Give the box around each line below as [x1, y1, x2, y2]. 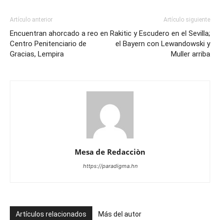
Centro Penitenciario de [10, 39, 86, 48]
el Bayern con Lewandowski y [115, 39, 210, 48]
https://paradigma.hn [82, 162, 137, 169]
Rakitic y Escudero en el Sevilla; [110, 28, 210, 38]
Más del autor [98, 210, 141, 218]
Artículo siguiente [164, 16, 210, 23]
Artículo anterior [10, 16, 53, 23]
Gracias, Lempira [10, 49, 64, 58]
